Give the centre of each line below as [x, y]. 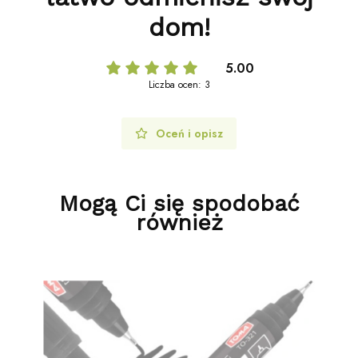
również [179, 223]
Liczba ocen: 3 [179, 85]
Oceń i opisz [189, 134]
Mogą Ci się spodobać [179, 204]
